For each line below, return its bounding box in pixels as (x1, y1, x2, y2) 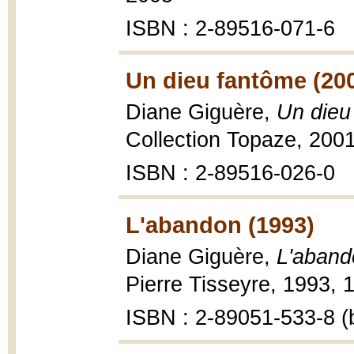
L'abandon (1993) (126, 212, 314, 238)
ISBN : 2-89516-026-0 (126, 161, 335, 185)
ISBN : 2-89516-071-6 (126, 17, 335, 40)
